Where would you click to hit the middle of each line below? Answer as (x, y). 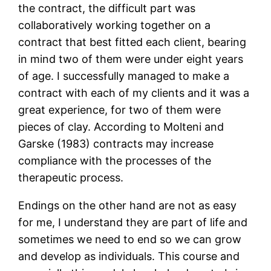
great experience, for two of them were (120, 110)
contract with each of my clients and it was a (134, 93)
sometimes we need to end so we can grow (130, 240)
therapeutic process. (71, 178)
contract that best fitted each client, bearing (132, 42)
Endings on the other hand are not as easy (128, 206)
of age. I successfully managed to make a (124, 76)
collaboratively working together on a (115, 25)
